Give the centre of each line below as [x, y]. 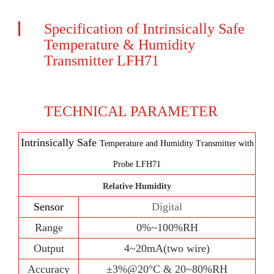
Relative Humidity [137, 186]
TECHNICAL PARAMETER [131, 111]
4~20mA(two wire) [167, 248]
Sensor [49, 207]
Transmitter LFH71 [102, 61]
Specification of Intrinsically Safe [144, 29]
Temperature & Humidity [120, 45]
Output [49, 248]
